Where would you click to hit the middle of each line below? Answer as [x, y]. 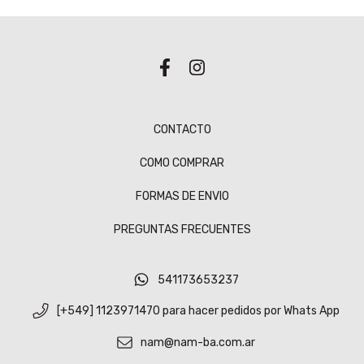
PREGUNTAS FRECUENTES [182, 229]
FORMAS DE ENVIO [182, 196]
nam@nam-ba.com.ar [198, 343]
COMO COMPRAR [182, 162]
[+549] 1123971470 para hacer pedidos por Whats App [198, 311]
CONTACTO [182, 129]
